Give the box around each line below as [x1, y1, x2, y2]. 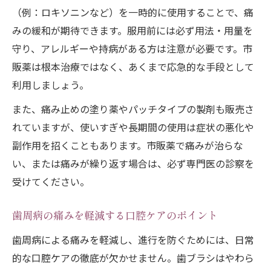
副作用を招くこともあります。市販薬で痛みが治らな [12, 138, 243, 153]
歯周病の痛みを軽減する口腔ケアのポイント [12, 209, 218, 224]
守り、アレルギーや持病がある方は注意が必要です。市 [12, 41, 252, 56]
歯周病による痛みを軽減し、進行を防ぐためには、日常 [12, 232, 254, 247]
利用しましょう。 [12, 77, 89, 93]
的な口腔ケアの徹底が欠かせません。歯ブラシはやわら [12, 250, 254, 266]
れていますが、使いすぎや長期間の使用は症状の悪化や [12, 120, 254, 135]
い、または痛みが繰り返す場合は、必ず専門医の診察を [12, 156, 254, 171]
